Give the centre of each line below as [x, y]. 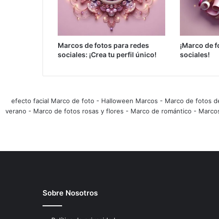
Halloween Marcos [130, 100]
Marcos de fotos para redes [103, 45]
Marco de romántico [161, 111]
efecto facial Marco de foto [53, 100]
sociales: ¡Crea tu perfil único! [107, 54]
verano [16, 111]
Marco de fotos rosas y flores [78, 111]
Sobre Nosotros [70, 193]
